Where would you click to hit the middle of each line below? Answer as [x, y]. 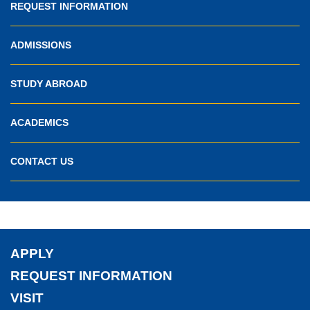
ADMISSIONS [41, 45]
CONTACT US [42, 161]
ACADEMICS [39, 122]
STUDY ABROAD [49, 83]
